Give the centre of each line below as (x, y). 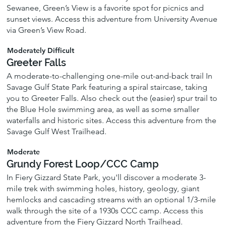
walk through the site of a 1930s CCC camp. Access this (105, 211)
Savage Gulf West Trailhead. (57, 131)
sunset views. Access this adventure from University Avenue (112, 19)
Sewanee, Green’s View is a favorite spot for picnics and (105, 8)
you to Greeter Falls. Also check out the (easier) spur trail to (112, 98)
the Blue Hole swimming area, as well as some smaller (103, 109)
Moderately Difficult (40, 50)
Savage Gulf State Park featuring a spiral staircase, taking (107, 87)
